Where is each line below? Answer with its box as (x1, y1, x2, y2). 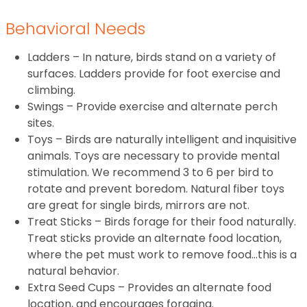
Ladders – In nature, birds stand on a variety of (27, 49, 276, 66)
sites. (27, 115, 54, 132)
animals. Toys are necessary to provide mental (27, 148, 280, 164)
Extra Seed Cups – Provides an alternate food (27, 280, 271, 296)
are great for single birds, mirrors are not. (27, 197, 249, 214)
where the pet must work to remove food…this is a (27, 247, 297, 263)
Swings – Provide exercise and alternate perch (27, 99, 278, 115)
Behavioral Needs (5, 17, 145, 40)
